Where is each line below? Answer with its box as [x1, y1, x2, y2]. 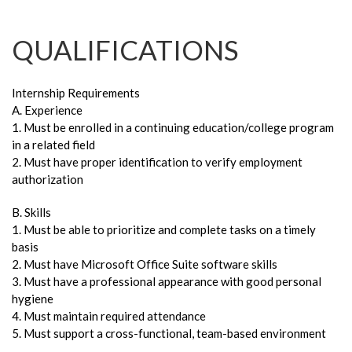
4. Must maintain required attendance [12, 308, 206, 323]
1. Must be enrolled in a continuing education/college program [12, 119, 334, 134]
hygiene [12, 291, 53, 306]
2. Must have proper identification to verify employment [12, 154, 302, 169]
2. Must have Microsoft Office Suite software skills [12, 256, 277, 271]
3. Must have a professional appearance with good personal [12, 273, 321, 288]
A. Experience [12, 102, 82, 117]
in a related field [12, 137, 95, 152]
